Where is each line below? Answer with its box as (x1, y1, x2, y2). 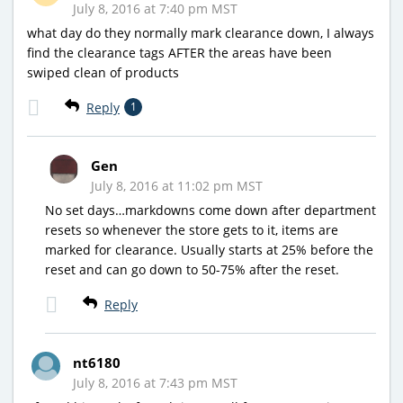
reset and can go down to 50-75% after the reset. (45, 261, 339, 279)
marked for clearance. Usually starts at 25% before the (45, 241, 373, 259)
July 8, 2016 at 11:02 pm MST (91, 177, 263, 195)
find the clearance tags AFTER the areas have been (27, 44, 332, 62)
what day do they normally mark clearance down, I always (27, 24, 374, 42)
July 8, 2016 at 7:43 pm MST (73, 374, 237, 392)
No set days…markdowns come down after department (45, 201, 376, 219)
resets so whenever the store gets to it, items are (45, 221, 338, 239)
